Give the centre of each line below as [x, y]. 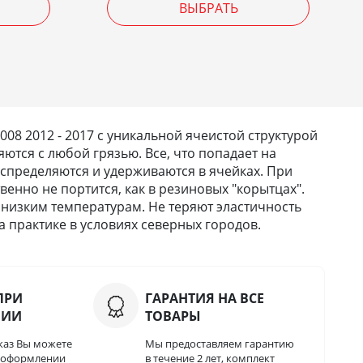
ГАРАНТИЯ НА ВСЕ [205, 299]
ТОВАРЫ [173, 316]
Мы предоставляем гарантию [220, 344]
